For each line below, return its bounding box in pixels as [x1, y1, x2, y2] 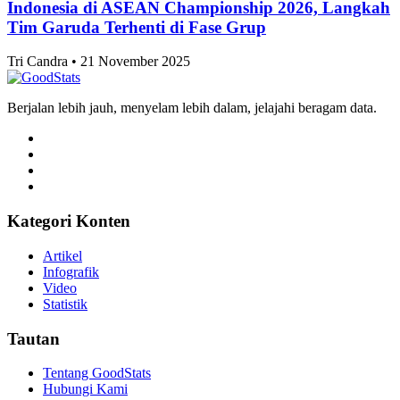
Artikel [43, 247, 82, 263]
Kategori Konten [7, 212, 130, 231]
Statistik [43, 296, 87, 312]
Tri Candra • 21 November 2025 [7, 54, 190, 70]
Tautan [7, 329, 60, 348]
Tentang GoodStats [43, 365, 151, 381]
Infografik [43, 263, 99, 279]
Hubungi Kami [43, 381, 128, 397]
